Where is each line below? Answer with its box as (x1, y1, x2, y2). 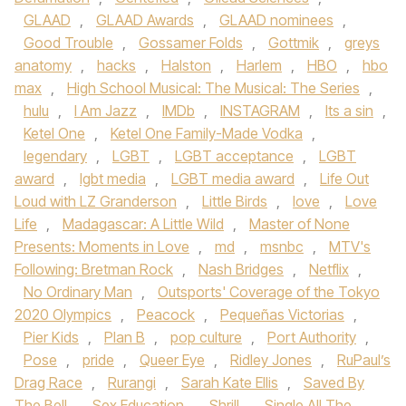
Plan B (104, 328, 145, 346)
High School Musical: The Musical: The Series (67, 79, 360, 97)
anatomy (14, 56, 72, 74)
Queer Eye (140, 351, 205, 369)
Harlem (237, 56, 282, 74)
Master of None (249, 215, 350, 233)
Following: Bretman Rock (14, 260, 173, 278)
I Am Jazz (74, 101, 137, 120)
